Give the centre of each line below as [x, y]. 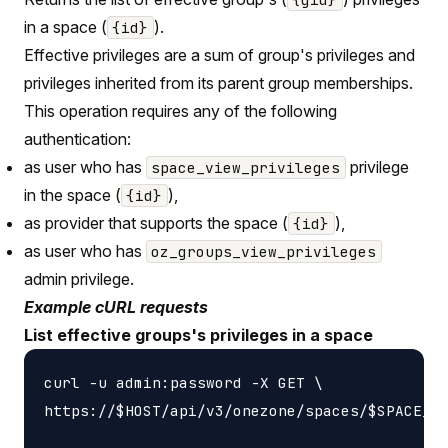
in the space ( [72, 194]
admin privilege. [79, 278]
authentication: [77, 138]
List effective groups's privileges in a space [198, 334]
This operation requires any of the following [180, 110]
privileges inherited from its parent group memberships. [218, 82]
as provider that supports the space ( [156, 222]
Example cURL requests [116, 306]
